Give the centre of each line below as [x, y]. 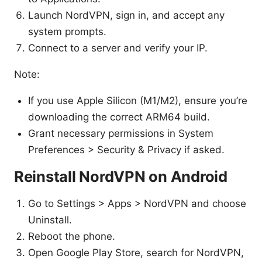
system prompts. [67, 32]
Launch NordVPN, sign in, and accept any [126, 15]
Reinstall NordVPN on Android [121, 177]
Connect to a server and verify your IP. [118, 48]
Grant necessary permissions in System [121, 134]
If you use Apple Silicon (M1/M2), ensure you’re [138, 101]
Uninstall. [50, 220]
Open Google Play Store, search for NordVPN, [136, 253]
